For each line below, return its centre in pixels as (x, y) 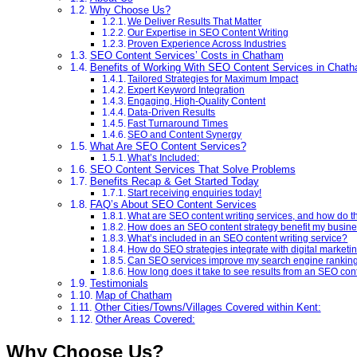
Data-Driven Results (172, 112)
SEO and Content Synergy (185, 134)
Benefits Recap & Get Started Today (174, 181)
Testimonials (119, 283)
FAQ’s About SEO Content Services (173, 204)
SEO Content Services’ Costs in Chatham (186, 55)
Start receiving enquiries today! (195, 192)
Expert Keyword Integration (186, 89)
